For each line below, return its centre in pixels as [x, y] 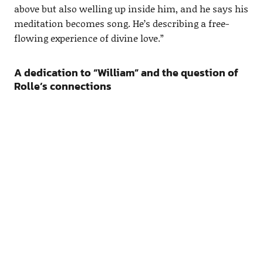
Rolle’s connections [63, 86]
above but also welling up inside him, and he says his [131, 8]
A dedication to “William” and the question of [126, 72]
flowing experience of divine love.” [89, 38]
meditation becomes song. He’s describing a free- [121, 23]
